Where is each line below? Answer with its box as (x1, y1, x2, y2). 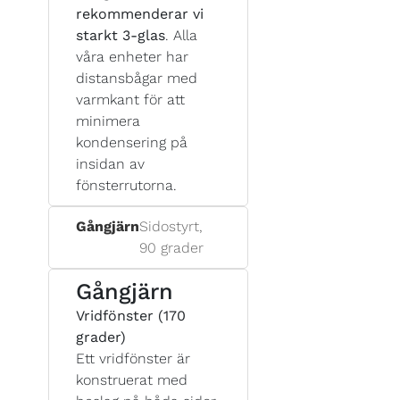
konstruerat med (76, 371, 187, 388)
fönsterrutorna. (76, 176, 177, 194)
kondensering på (76, 133, 187, 151)
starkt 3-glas (76, 26, 165, 44)
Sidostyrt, (139, 217, 203, 235)
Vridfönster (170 (76, 306, 186, 324)
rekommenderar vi (76, 4, 204, 22)
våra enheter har (76, 47, 188, 65)
